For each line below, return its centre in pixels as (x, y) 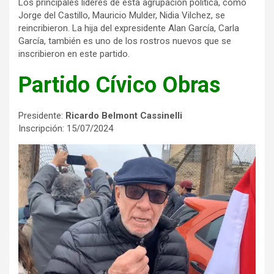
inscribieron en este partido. (74, 54)
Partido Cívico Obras (119, 85)
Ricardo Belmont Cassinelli (123, 115)
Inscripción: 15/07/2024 (66, 128)
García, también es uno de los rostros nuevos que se (125, 41)
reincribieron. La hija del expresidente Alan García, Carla (129, 28)
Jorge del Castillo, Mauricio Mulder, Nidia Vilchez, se (122, 15)
